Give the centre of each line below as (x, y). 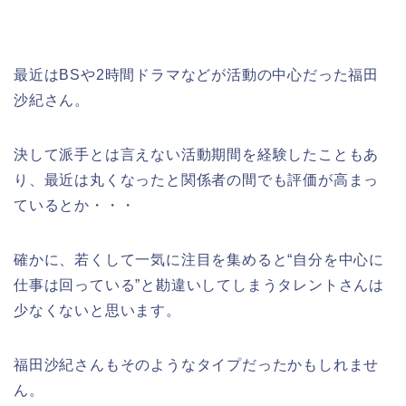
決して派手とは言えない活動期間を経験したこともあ (197, 154)
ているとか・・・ (75, 205)
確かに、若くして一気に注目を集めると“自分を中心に (199, 259)
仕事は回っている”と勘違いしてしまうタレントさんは (199, 285)
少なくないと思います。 (97, 310)
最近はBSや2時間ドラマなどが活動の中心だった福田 (196, 74)
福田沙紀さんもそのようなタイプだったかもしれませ (197, 364)
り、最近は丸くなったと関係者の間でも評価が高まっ (197, 179)
